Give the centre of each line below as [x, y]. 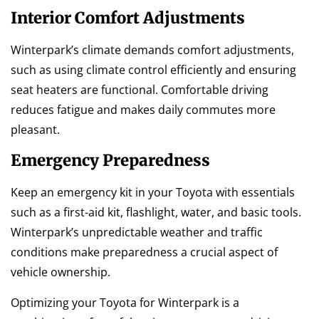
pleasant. [35, 129]
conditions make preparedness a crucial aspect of [144, 252]
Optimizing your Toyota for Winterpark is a [125, 302]
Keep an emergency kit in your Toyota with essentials [153, 193]
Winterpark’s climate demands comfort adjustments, [152, 49]
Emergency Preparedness [110, 161]
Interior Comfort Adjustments [128, 17]
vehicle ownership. [61, 272]
